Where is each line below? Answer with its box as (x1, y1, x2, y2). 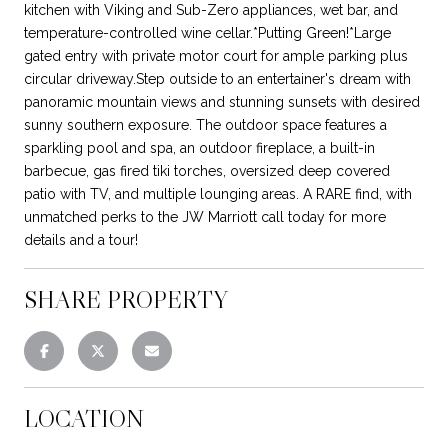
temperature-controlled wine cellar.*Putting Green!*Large (24, 24, 391, 41)
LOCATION (24, 403, 144, 433)
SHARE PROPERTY (24, 284, 228, 314)
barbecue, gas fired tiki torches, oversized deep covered (24, 162, 390, 179)
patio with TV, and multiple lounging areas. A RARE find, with (24, 185, 412, 202)
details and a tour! (24, 231, 138, 248)
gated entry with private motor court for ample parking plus (24, 47, 408, 64)
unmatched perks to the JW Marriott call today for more (24, 208, 386, 225)
